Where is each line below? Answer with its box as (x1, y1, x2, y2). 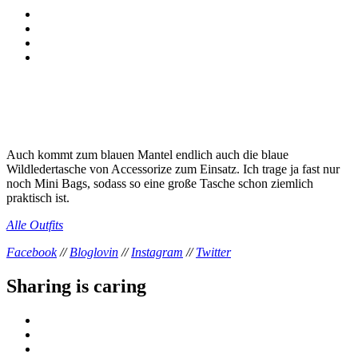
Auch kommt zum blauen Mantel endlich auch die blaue (6, 147, 288, 161)
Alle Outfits (6, 217, 63, 232)
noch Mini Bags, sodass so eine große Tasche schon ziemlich (6, 176, 313, 190)
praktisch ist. (6, 190, 70, 205)
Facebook (6, 245, 57, 259)
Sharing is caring (6, 275, 146, 296)
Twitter (196, 245, 231, 259)
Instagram (131, 245, 183, 259)
